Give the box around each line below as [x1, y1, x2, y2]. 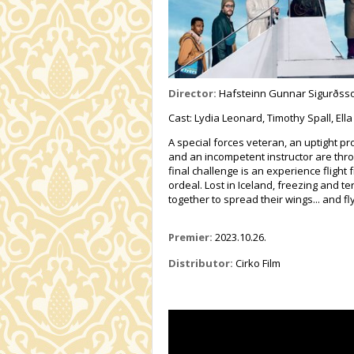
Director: [168, 86, 217, 101]
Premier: [168, 230, 213, 245]
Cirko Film [233, 256, 281, 271]
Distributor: [168, 256, 233, 271]
